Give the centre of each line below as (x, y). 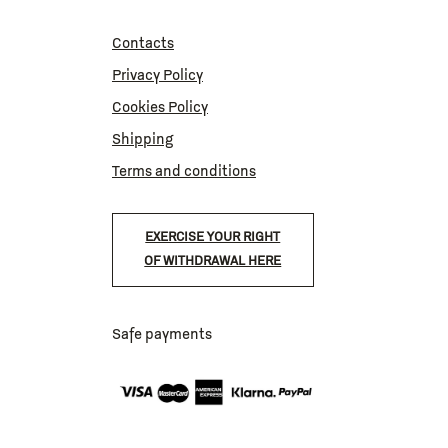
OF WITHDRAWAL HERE (213, 262)
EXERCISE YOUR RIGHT (213, 238)
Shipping (142, 140)
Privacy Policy (157, 76)
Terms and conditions (183, 172)
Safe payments (161, 335)
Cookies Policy (159, 108)
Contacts (142, 44)
